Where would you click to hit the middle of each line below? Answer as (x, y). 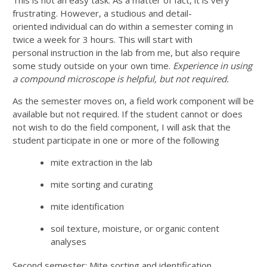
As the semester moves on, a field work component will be (133, 100)
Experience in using (212, 65)
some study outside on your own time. (93, 65)
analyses (69, 241)
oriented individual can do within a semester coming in (123, 26)
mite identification (87, 206)
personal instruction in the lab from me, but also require (126, 52)
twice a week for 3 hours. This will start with (103, 39)
